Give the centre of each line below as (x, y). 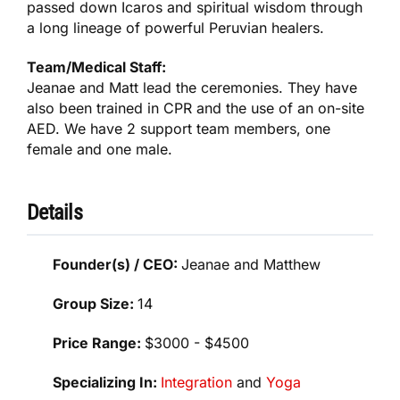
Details (54, 213)
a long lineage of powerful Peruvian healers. (175, 28)
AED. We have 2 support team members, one (179, 129)
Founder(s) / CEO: (117, 265)
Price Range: (99, 343)
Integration (197, 383)
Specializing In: (107, 383)
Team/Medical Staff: (97, 67)
